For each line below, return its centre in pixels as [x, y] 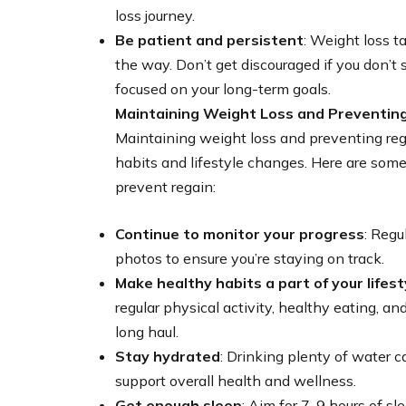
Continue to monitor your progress [240, 233]
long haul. [147, 331]
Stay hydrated [168, 356]
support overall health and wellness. [236, 380]
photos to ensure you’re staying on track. [250, 258]
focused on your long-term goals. [223, 88]
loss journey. [155, 15]
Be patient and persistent [209, 39]
